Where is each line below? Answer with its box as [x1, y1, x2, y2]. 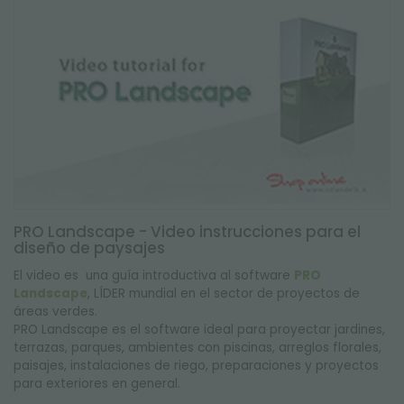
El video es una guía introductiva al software [14, 267, 294, 284]
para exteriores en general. [14, 375, 184, 392]
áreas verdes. [14, 303, 97, 320]
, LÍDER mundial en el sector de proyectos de [87, 285, 360, 302]
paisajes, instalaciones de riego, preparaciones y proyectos [14, 357, 379, 374]
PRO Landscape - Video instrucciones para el [14, 221, 361, 243]
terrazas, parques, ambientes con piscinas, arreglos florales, [14, 339, 381, 356]
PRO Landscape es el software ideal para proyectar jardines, [14, 321, 385, 338]
